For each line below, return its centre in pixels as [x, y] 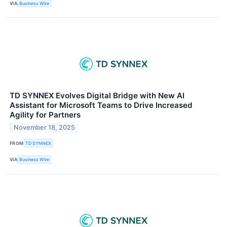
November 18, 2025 [45, 128]
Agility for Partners [45, 115]
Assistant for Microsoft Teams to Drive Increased [101, 105]
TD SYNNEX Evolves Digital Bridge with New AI [97, 96]
